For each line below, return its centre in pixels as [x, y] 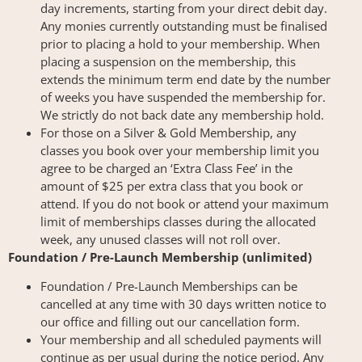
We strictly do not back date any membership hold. [182, 114]
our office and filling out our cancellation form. [170, 322]
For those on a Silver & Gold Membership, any [168, 132]
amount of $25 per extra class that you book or [172, 185]
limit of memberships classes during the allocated [178, 221]
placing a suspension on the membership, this [168, 61]
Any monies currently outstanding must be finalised [184, 25]
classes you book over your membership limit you [180, 150]
